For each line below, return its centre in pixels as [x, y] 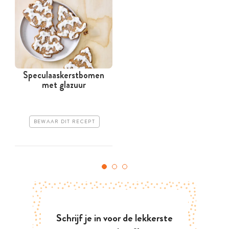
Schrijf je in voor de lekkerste [114, 218]
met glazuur [64, 85]
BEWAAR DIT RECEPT [64, 121]
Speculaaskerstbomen [64, 75]
